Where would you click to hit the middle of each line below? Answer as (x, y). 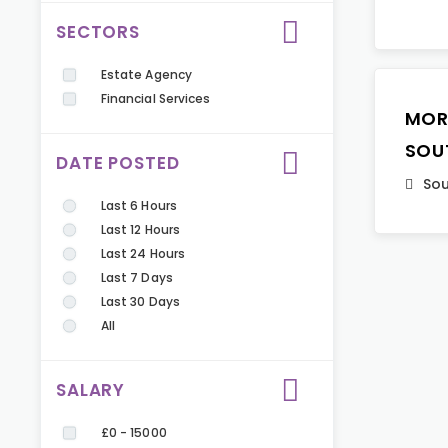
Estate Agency (146, 74)
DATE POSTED (118, 163)
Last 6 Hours (139, 205)
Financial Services (156, 98)
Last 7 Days (137, 277)
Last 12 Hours (140, 229)
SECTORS (98, 32)
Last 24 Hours (143, 253)
